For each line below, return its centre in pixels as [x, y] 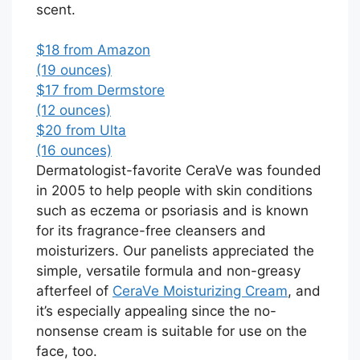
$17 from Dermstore [100, 90]
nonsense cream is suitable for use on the [172, 331]
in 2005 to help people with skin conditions [174, 191]
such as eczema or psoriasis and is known [172, 211]
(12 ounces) [74, 110]
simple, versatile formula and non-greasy [168, 271]
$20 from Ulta [81, 131]
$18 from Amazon [93, 50]
